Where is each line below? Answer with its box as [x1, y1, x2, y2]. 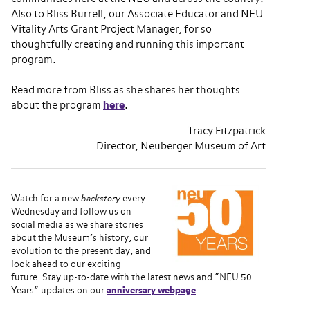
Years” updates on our [11, 286, 107, 295]
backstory [81, 194, 120, 203]
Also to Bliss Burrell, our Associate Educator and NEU [11, 9, 263, 19]
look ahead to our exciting [11, 260, 121, 269]
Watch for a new [11, 194, 81, 203]
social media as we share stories [11, 221, 143, 230]
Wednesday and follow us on [11, 208, 131, 217]
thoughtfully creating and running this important [11, 39, 244, 50]
